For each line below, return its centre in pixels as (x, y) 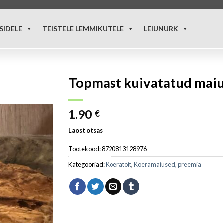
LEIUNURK (161, 28)
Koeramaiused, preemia (168, 164)
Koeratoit (119, 164)
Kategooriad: (87, 164)
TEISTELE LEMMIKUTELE (83, 28)
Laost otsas (86, 130)
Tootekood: (85, 149)
